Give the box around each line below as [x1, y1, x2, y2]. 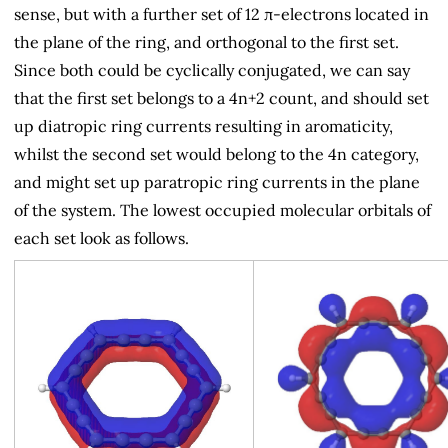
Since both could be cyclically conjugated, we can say [14, 60, 410, 81]
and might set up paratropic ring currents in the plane [14, 172, 420, 193]
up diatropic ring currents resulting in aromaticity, [14, 116, 393, 137]
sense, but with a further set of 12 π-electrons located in [14, 4, 429, 25]
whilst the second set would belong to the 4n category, [14, 144, 419, 165]
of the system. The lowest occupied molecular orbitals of [14, 200, 431, 221]
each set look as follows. [14, 228, 189, 249]
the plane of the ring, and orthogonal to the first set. [14, 32, 399, 53]
